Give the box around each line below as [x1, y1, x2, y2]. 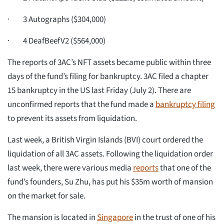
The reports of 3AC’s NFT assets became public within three [7, 56, 211, 69]
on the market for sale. [7, 190, 85, 202]
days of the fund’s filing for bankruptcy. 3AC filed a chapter [7, 70, 208, 83]
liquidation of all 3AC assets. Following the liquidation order [7, 148, 213, 160]
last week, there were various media [7, 162, 133, 174]
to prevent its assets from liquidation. [7, 112, 137, 125]
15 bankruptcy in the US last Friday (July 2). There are [7, 84, 191, 97]
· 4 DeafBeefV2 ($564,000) [7, 35, 105, 47]
